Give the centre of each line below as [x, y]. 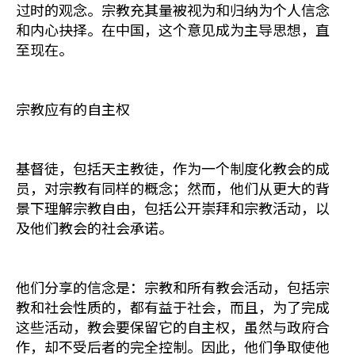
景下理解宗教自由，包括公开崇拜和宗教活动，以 [173, 208]
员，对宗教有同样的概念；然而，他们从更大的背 [173, 188]
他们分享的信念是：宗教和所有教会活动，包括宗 [173, 287]
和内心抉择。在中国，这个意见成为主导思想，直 [173, 29]
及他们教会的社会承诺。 [94, 227]
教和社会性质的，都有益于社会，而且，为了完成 [173, 307]
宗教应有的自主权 [73, 109]
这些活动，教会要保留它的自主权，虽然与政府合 [173, 326]
